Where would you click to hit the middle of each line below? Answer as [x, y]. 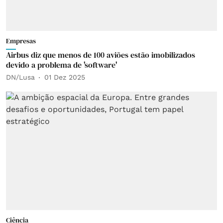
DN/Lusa [20, 77]
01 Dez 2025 [65, 77]
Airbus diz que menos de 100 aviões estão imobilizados [101, 55]
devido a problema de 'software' [61, 64]
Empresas [21, 41]
